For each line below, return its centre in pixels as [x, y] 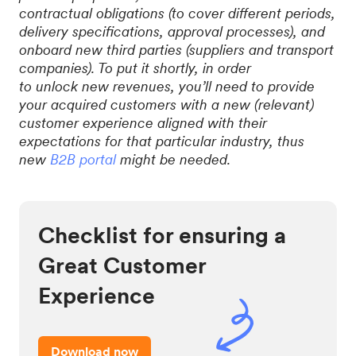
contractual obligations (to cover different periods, [177, 13]
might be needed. [173, 159]
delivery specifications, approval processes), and [172, 31]
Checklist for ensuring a [162, 235]
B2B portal [83, 159]
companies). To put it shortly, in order [135, 68]
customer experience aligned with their [143, 123]
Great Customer [122, 265]
